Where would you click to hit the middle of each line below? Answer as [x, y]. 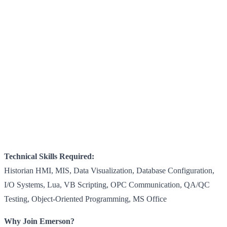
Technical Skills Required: [49, 156]
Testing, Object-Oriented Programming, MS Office [85, 199]
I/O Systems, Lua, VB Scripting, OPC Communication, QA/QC [107, 184]
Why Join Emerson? [39, 221]
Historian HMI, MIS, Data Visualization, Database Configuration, [109, 170]
